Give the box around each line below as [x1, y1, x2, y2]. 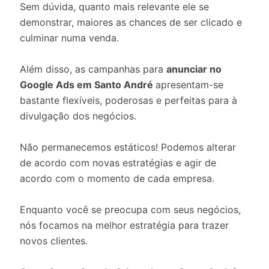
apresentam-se [156, 79, 223, 91]
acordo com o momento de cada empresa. [20, 172, 214, 184]
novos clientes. [20, 235, 88, 247]
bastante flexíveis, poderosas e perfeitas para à [20, 94, 237, 106]
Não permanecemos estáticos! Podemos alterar [20, 141, 236, 153]
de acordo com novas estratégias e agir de [20, 157, 216, 169]
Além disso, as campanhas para [20, 63, 166, 75]
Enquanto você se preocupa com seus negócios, [20, 204, 241, 216]
